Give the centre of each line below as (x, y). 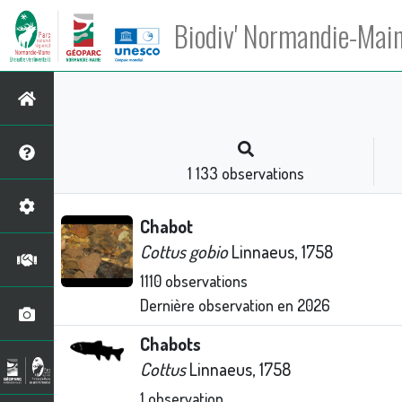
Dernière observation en (218, 305)
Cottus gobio (184, 251)
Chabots (170, 344)
